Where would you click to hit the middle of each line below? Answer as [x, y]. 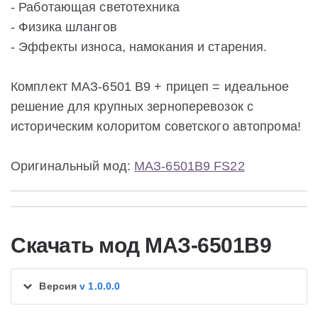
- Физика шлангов [64, 27]
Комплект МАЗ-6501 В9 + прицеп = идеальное [150, 87]
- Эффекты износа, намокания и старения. [139, 47]
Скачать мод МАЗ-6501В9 [141, 245]
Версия [60, 286]
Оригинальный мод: [73, 166]
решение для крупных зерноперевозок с [132, 107]
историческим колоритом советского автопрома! [156, 127]
